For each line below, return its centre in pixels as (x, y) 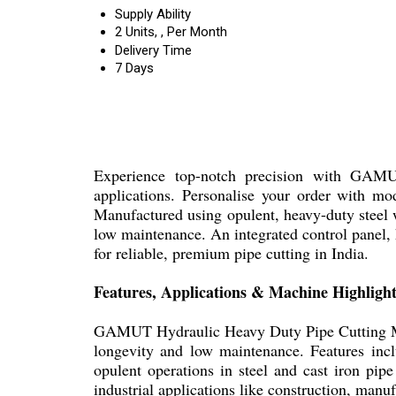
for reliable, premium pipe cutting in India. (231, 253)
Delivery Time (153, 50)
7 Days (134, 68)
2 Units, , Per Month (171, 32)
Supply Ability (153, 14)
